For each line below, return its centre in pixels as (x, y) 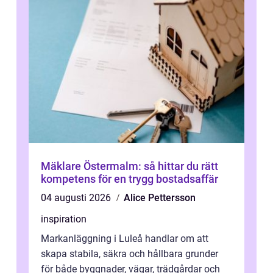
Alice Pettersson (160, 198)
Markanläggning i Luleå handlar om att (125, 239)
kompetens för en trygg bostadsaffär (129, 179)
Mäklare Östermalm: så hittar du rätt (129, 166)
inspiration (64, 219)
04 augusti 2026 (77, 198)
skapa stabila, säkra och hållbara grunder (129, 254)
